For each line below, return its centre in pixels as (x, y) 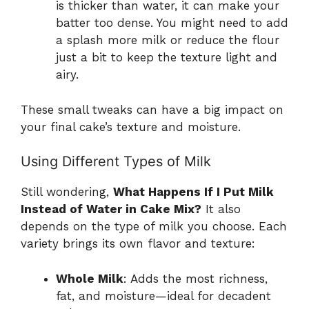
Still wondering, (67, 192)
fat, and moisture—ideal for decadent (163, 296)
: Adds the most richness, (196, 278)
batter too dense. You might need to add (172, 23)
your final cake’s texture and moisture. (131, 127)
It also (221, 209)
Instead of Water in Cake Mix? (111, 209)
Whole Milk (90, 278)
